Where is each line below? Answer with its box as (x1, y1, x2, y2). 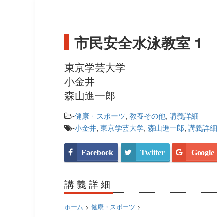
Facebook (81, 148, 113, 157)
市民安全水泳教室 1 (74, 32, 202, 53)
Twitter (140, 148, 165, 157)
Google (191, 148, 214, 157)
